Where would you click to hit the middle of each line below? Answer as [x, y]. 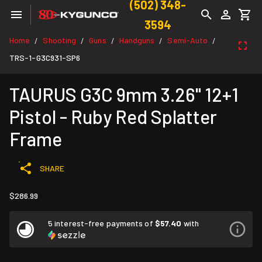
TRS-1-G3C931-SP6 [45, 58]
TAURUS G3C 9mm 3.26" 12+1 [124, 94]
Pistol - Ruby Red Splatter [113, 116]
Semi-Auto [188, 40]
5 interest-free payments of [101, 223]
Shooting [60, 40]
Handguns [137, 40]
